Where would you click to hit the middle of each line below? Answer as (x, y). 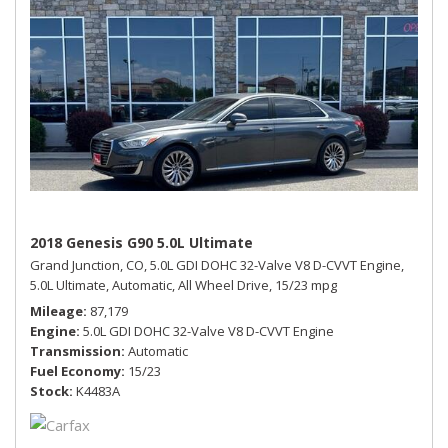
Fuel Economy (75, 371)
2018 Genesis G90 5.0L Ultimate (141, 242)
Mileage (56, 311)
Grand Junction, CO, (88, 265)
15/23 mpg (306, 285)
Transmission (75, 351)
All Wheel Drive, (225, 285)
